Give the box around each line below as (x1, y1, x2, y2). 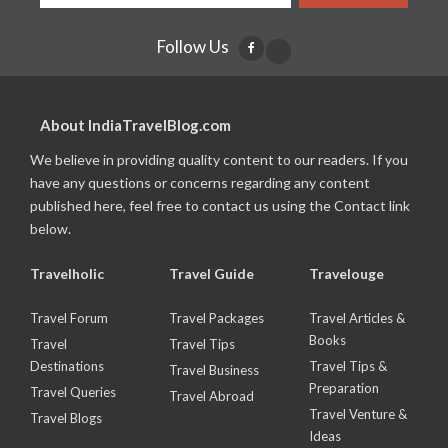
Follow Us (157, 35, 229, 57)
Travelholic (30, 264, 104, 282)
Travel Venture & (308, 405, 407, 422)
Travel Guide (169, 264, 255, 282)
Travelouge (308, 264, 384, 282)
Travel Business (169, 361, 260, 378)
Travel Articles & (308, 309, 405, 326)
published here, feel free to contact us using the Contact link (30, 196, 410, 214)
